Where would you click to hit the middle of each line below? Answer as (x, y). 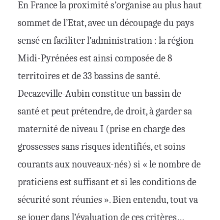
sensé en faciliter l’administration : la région (106, 41)
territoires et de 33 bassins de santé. (89, 76)
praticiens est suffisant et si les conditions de (107, 182)
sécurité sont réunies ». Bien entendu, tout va (108, 200)
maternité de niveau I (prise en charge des (101, 129)
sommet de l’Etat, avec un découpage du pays (106, 23)
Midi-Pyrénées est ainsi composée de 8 (95, 58)
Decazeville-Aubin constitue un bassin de (99, 94)
